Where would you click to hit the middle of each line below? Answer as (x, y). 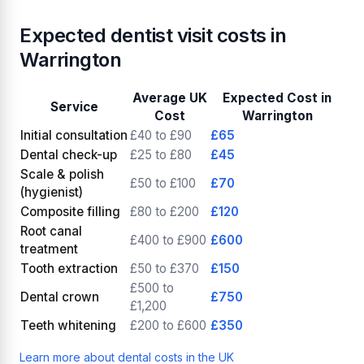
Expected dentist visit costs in (153, 35)
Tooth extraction (69, 268)
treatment (49, 249)
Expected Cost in (277, 97)
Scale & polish (62, 174)
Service (74, 106)
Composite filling (70, 211)
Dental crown (60, 297)
